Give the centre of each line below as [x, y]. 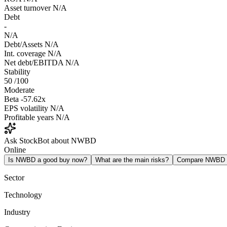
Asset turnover [27, 8]
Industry [17, 212]
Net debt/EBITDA [34, 63]
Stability [17, 72]
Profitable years [29, 118]
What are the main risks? [132, 160]
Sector [14, 178]
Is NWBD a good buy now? [48, 160]
